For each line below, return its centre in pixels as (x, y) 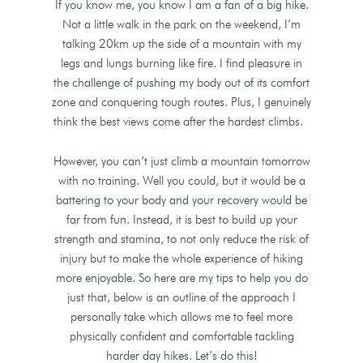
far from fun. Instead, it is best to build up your (181, 219)
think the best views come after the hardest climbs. (181, 121)
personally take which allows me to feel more (181, 316)
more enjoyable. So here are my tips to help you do (181, 278)
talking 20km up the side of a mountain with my (181, 43)
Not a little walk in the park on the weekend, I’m (181, 24)
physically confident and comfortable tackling (181, 336)
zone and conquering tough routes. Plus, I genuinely (181, 102)
